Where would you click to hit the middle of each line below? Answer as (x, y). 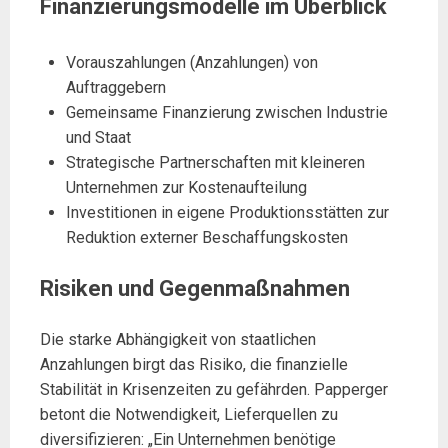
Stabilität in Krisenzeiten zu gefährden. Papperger (214, 390)
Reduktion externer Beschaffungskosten (206, 237)
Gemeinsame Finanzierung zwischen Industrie (226, 112)
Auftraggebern (115, 87)
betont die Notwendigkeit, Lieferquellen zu (189, 415)
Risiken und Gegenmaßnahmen (195, 289)
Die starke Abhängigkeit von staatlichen (178, 340)
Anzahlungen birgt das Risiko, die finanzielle (194, 365)
